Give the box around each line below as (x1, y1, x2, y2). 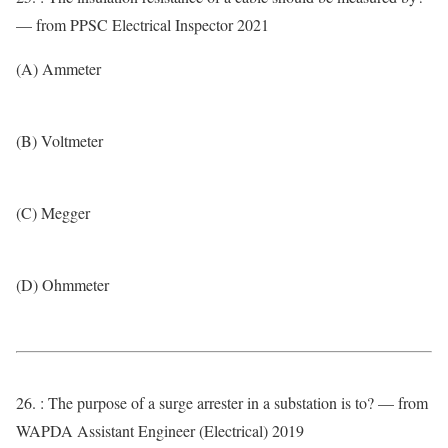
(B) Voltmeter (16, 130, 103, 151)
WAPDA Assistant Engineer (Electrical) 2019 (16, 420, 304, 441)
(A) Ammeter (16, 58, 101, 79)
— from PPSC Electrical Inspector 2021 (16, 14, 269, 35)
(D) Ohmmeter (16, 274, 109, 295)
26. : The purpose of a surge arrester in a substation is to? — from (16, 392, 428, 413)
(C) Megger (16, 202, 90, 223)
